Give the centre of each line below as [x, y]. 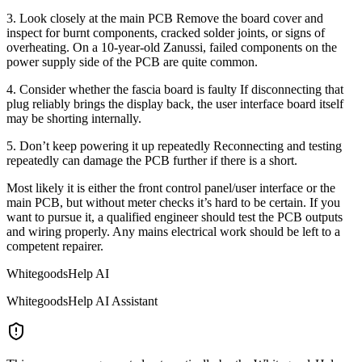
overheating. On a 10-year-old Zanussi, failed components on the [172, 47]
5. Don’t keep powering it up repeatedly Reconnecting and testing [174, 145]
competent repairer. [55, 246]
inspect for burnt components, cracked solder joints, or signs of [166, 32]
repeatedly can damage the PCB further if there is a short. [152, 160]
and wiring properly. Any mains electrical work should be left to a [173, 231]
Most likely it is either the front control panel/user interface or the [171, 187]
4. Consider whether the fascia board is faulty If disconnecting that [175, 89]
